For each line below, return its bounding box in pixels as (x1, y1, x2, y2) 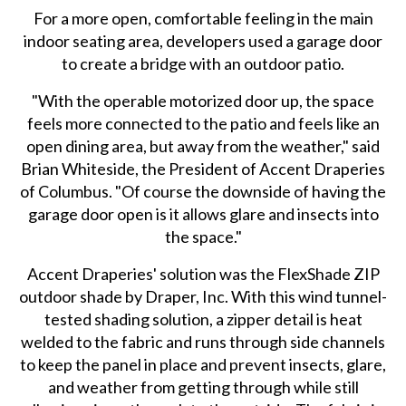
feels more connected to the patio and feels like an (26, 112, 380, 133)
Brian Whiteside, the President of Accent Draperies (21, 158, 386, 179)
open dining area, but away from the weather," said (26, 135, 381, 156)
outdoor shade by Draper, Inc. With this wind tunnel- (19, 285, 388, 306)
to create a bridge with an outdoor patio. (62, 53, 345, 73)
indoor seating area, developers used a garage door (24, 30, 383, 51)
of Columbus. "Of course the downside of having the (20, 180, 387, 201)
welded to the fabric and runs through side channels (21, 331, 386, 352)
